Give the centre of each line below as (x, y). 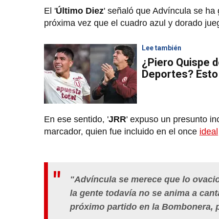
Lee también (162, 48)
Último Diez (80, 11)
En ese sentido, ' (76, 120)
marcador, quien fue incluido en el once (122, 132)
